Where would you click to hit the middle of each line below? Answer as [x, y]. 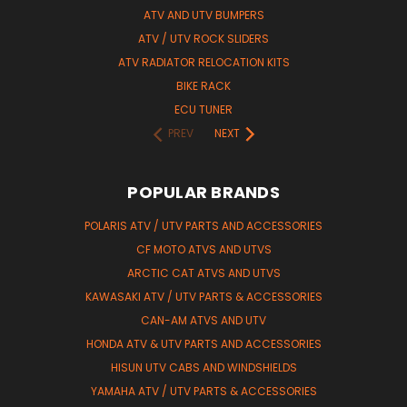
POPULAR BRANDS [203, 192]
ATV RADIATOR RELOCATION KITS [203, 62]
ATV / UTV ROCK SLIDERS [203, 38]
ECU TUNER [203, 109]
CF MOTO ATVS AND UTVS [203, 249]
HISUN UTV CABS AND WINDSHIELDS [203, 367]
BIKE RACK [203, 85]
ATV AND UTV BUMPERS [203, 15]
